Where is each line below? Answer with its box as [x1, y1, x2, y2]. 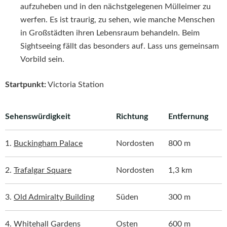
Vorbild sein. [20, 55, 64, 63]
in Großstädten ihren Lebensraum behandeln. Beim [20, 28, 200, 37]
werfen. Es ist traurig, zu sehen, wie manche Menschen [20, 15, 215, 24]
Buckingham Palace [14, 139, 83, 147]
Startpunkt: [5, 80, 46, 89]
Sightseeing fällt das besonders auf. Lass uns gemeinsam [20, 42, 219, 50]
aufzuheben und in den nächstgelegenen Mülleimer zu [20, 2, 211, 11]
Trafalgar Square [14, 166, 71, 174]
